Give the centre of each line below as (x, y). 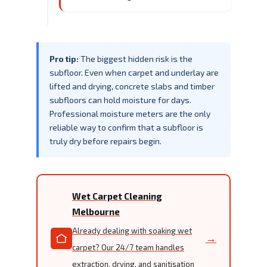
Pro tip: (64, 58)
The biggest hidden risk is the (136, 58)
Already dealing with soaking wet (132, 230)
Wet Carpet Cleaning (117, 196)
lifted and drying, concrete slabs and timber (132, 86)
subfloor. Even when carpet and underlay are (134, 72)
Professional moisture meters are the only (130, 113)
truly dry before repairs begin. (105, 141)
